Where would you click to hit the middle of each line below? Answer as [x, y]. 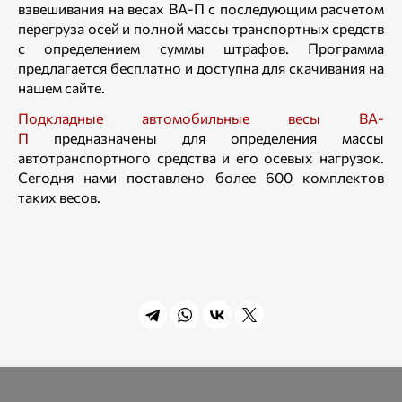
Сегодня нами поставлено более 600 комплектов [201, 177]
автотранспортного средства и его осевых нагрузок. [201, 157]
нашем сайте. [61, 87]
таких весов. [59, 197]
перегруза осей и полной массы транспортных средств [201, 28]
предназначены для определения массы [206, 138]
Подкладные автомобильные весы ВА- [201, 118]
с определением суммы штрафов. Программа [201, 48]
